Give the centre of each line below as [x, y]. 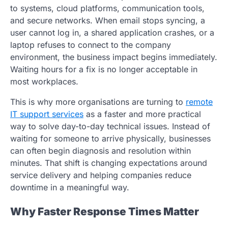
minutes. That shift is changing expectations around [109, 163]
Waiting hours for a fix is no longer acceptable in [104, 69]
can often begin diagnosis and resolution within [101, 150]
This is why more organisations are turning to [98, 102]
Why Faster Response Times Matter [105, 212]
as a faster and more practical [142, 114]
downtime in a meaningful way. [70, 187]
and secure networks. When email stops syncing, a [108, 20]
